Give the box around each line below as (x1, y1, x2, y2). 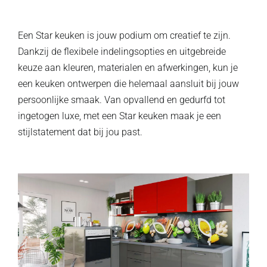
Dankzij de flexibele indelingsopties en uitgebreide (18, 46, 226, 58)
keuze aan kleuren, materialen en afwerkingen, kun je (18, 62, 238, 74)
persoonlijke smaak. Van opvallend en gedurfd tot (18, 94, 225, 106)
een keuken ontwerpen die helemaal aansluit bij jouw (18, 78, 239, 90)
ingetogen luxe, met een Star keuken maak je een (18, 110, 221, 122)
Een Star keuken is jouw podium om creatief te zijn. (18, 30, 231, 42)
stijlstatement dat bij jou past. (18, 126, 142, 138)
